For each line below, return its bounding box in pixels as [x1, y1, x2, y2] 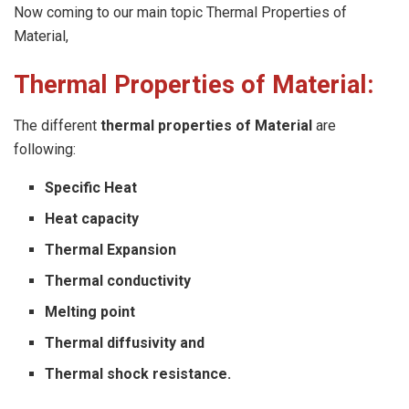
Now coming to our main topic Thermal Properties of [14, 3, 347, 21]
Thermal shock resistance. [45, 364, 232, 383]
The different [14, 116, 100, 134]
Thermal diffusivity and [45, 333, 205, 351]
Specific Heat [45, 178, 138, 196]
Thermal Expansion [45, 240, 177, 258]
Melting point [45, 302, 136, 320]
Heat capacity [45, 209, 140, 227]
